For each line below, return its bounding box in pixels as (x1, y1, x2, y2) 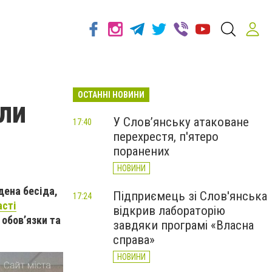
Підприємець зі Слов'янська (113, 189, 267, 203)
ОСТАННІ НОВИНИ (78, 90, 144, 100)
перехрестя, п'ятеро (113, 129, 219, 144)
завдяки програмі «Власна (113, 218, 254, 233)
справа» (113, 233, 155, 247)
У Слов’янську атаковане (113, 115, 249, 129)
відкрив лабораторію (113, 203, 225, 218)
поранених (113, 144, 169, 158)
